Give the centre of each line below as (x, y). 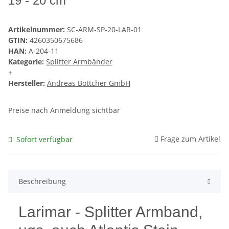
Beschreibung (42, 181)
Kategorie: (27, 62)
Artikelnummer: (38, 30)
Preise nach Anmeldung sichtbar (64, 110)
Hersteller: (27, 83)
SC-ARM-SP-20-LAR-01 (104, 30)
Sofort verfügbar (44, 139)
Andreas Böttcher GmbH (89, 83)
